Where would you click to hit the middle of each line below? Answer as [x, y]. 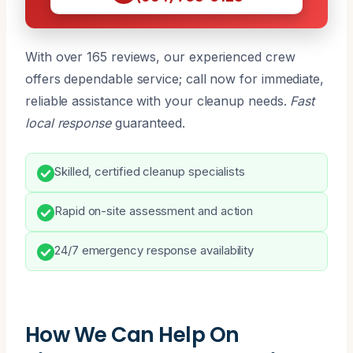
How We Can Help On [132, 334]
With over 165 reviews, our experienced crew [160, 56]
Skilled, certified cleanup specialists [150, 171]
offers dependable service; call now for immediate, [175, 78]
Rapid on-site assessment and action [154, 211]
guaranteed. [148, 123]
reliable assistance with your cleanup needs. [158, 100]
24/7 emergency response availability [154, 250]
